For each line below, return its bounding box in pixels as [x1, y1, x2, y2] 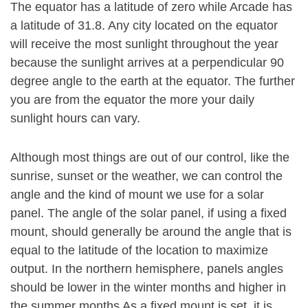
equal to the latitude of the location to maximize [10, 243, 268, 257]
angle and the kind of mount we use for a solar [10, 188, 264, 201]
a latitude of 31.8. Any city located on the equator [10, 19, 278, 32]
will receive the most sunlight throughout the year [10, 37, 278, 51]
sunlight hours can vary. [10, 111, 140, 125]
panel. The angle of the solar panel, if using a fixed [10, 206, 287, 220]
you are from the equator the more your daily [10, 93, 254, 107]
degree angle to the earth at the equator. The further [10, 74, 295, 88]
